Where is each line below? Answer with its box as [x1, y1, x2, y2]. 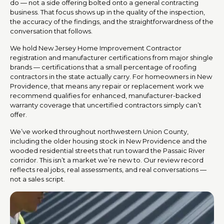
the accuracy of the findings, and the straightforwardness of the [10, 17, 213, 25]
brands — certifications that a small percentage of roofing [10, 62, 196, 71]
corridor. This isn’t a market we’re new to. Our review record [10, 155, 203, 164]
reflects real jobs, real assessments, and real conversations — [10, 165, 206, 173]
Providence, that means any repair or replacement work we [10, 81, 204, 90]
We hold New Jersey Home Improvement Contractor [10, 43, 181, 52]
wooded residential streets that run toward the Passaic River [10, 146, 205, 154]
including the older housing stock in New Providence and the [10, 136, 207, 145]
